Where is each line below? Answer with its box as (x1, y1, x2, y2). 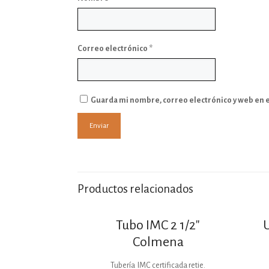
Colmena (132, 235, 184, 249)
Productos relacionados (77, 183, 194, 195)
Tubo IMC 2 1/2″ (116, 218, 201, 232)
